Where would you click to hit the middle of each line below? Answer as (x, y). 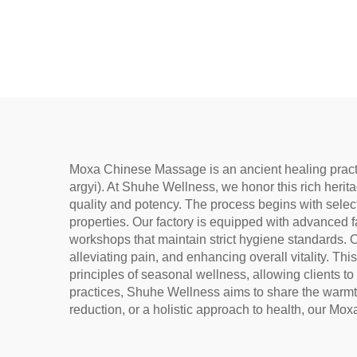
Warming (177, 67)
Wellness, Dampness (177, 14)
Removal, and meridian (177, 41)
